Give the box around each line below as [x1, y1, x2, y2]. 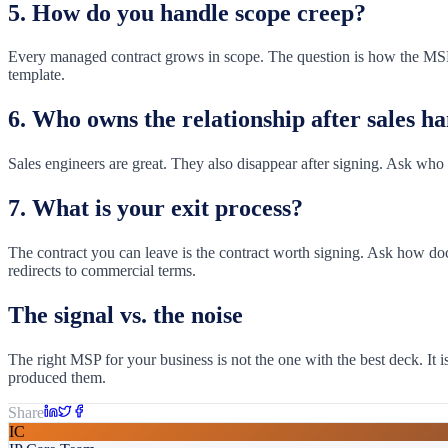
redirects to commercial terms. [8, 262, 196, 280]
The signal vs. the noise [8, 301, 243, 328]
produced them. [8, 368, 106, 386]
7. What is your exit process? [8, 195, 303, 222]
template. [8, 66, 65, 84]
